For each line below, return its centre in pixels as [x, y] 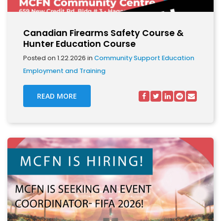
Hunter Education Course [79, 44]
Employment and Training [64, 71]
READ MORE [57, 96]
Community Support [127, 58]
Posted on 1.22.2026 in [59, 58]
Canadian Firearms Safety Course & [103, 33]
